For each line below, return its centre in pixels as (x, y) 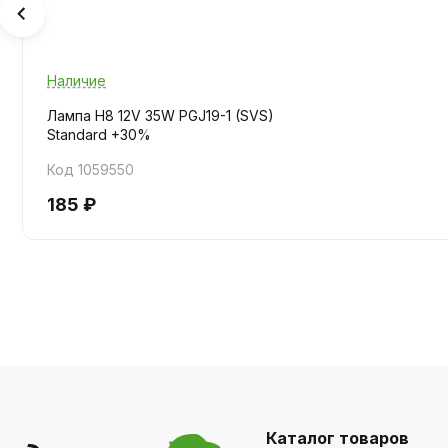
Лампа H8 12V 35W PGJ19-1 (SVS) (160, 115)
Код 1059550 (90, 169)
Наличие (76, 80)
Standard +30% (99, 134)
